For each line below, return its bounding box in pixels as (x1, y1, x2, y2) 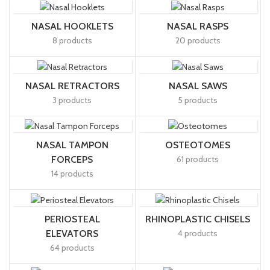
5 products (178, 94, 218, 105)
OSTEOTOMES (165, 139, 231, 151)
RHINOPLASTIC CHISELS (145, 213, 251, 225)
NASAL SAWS (168, 80, 227, 92)
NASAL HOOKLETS (31, 20, 113, 32)
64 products (49, 242, 95, 253)
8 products (52, 34, 92, 46)
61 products (177, 154, 219, 165)
